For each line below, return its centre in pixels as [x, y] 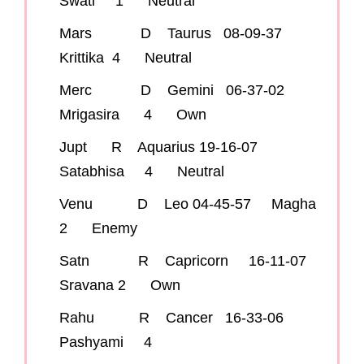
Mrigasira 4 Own [133, 115]
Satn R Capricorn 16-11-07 [191, 261]
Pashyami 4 [106, 342]
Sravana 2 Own [120, 286]
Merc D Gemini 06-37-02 [180, 91]
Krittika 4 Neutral [126, 58]
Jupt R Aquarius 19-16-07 [167, 147]
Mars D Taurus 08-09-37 [179, 34]
